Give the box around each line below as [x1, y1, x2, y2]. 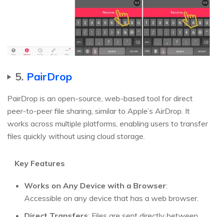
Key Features [15, 158, 65, 168]
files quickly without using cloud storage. [7, 131, 145, 141]
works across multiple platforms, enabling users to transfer [7, 118, 208, 128]
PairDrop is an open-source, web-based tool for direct [7, 93, 193, 103]
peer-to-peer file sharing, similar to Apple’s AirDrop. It [7, 106, 190, 116]
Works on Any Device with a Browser [24, 180, 166, 190]
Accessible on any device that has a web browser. [24, 193, 199, 203]
